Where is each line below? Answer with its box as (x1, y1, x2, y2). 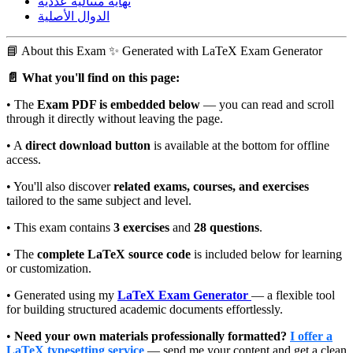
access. (6, 153, 41, 167)
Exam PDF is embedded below (37, 98, 200, 112)
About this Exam (21, 44, 106, 58)
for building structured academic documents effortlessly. (6, 303, 283, 317)
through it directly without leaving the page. (6, 112, 223, 126)
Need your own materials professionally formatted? (14, 329, 287, 344)
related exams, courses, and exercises (113, 180, 309, 194)
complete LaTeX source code (37, 247, 191, 262)
